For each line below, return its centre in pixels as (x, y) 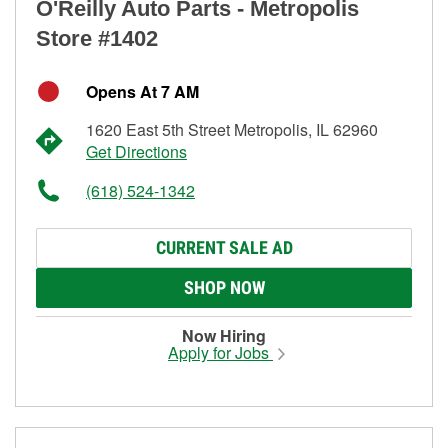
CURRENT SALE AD (224, 247)
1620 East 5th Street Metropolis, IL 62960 (232, 129)
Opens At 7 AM (142, 91)
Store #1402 (97, 38)
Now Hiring (224, 335)
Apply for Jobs (220, 352)
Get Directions (136, 151)
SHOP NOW (224, 287)
